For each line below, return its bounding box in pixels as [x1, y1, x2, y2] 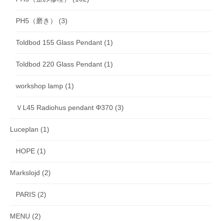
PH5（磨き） [16, 17, 57, 25]
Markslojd [10, 169, 40, 177]
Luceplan [10, 125, 38, 134]
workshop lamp [16, 82, 63, 90]
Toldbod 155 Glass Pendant [16, 38, 102, 47]
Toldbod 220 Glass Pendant [16, 60, 102, 69]
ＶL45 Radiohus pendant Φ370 [16, 104, 113, 112]
